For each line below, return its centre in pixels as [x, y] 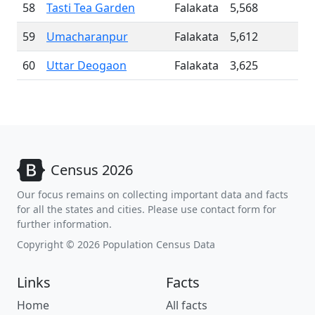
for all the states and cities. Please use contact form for [147, 209]
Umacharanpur [87, 37]
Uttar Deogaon [86, 65]
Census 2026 [92, 170]
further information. [64, 224]
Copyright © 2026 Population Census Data [116, 244]
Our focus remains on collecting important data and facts [153, 194]
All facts [187, 305]
